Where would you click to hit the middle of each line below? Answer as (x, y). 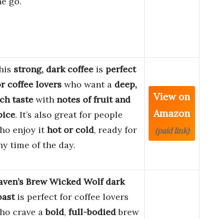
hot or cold (70, 130)
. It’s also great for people (69, 115)
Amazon (172, 113)
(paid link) (172, 131)
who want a (88, 85)
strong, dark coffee (54, 69)
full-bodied (92, 212)
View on (172, 97)
